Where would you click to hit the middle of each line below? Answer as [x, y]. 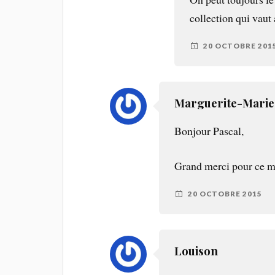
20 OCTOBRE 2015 [225, 194]
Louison [196, 250]
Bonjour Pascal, [209, 130]
